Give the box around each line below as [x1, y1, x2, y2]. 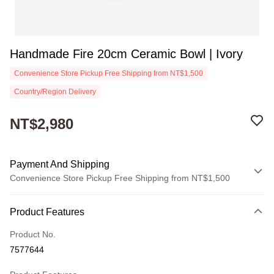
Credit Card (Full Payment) [10, 212, 114, 221]
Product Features [10, 207, 84, 217]
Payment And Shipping [10, 159, 109, 169]
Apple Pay [10, 257, 49, 267]
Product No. [10, 229, 56, 239]
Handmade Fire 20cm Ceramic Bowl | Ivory [10, 47, 243, 61]
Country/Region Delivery [14, 87, 96, 96]
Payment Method [15, 192, 81, 202]
